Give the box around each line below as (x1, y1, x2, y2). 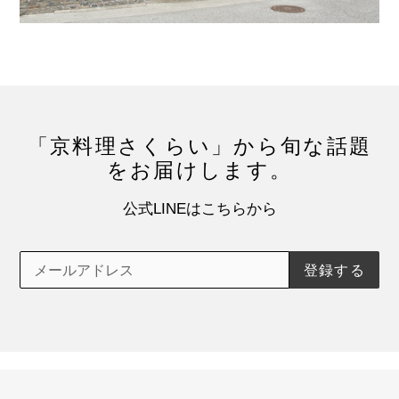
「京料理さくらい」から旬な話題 (27, 133, 372, 159)
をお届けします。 (106, 157, 293, 183)
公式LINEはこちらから (122, 200, 277, 218)
